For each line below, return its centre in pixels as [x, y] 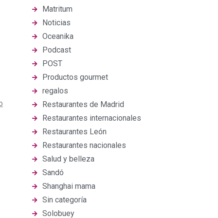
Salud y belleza [68, 159]
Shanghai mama [69, 186]
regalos [55, 91]
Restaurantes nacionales [84, 145]
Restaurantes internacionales [92, 118]
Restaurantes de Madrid [83, 104]
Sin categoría [64, 200]
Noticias [56, 23]
